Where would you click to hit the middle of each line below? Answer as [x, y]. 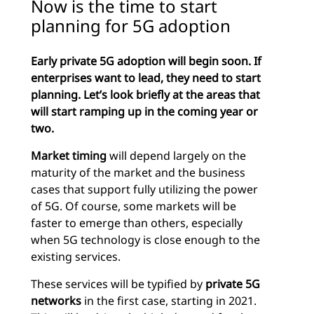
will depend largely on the [176, 155]
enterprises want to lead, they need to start [146, 77]
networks [56, 300]
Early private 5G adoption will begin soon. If [146, 61]
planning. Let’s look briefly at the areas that [145, 94]
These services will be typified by [118, 284]
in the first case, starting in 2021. [169, 300]
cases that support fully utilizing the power [144, 189]
